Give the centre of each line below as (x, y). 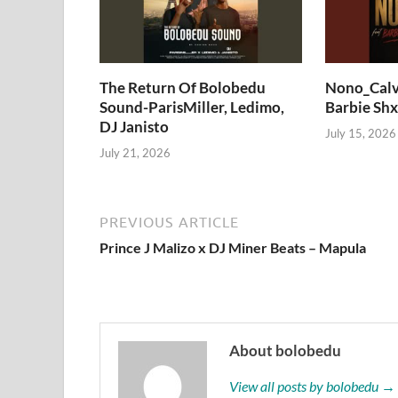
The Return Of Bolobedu (183, 88)
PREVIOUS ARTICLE (169, 222)
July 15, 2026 (360, 133)
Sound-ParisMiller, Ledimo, (192, 107)
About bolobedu (285, 350)
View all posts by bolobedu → (312, 386)
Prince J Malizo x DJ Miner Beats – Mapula (233, 247)
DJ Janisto (134, 127)
